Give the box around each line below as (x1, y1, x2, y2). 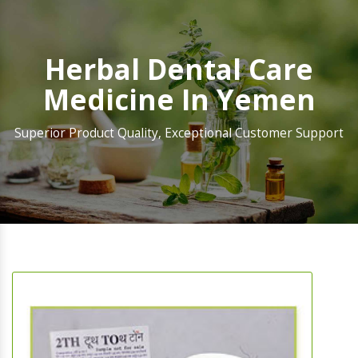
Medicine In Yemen (42, 81, 316, 119)
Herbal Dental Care (45, 50, 313, 89)
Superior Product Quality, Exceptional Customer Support (14, 125, 344, 142)
